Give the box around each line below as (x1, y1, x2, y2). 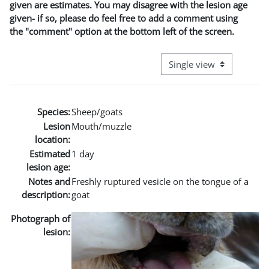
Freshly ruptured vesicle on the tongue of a (71, 175, 249, 187)
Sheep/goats (71, 105, 122, 118)
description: (22, 188, 70, 201)
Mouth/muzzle (71, 119, 131, 132)
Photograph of (11, 212, 70, 225)
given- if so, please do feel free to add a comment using (10, 11, 238, 24)
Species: (37, 105, 70, 118)
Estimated (29, 147, 70, 160)
